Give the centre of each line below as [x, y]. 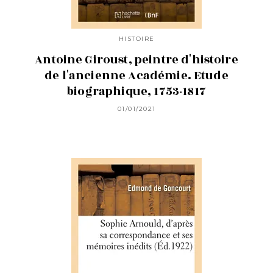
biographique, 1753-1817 [136, 91]
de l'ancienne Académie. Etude [136, 75]
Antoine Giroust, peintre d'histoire [136, 59]
